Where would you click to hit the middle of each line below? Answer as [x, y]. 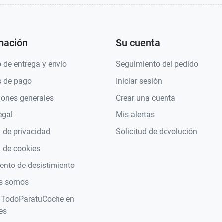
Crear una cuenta [146, 98]
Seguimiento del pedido [157, 64]
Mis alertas [135, 115]
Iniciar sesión [139, 81]
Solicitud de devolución [157, 132]
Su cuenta [138, 43]
